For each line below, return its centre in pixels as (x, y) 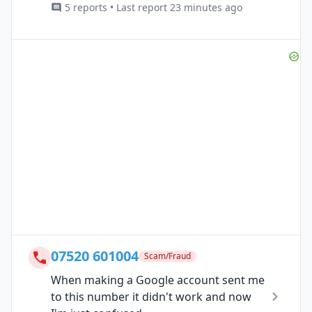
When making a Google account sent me (158, 280)
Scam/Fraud (167, 256)
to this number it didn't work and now (151, 296)
